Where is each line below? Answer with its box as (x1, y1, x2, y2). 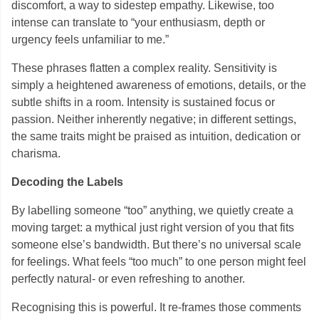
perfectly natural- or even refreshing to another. (11, 273, 245, 285)
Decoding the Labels (11, 176, 123, 188)
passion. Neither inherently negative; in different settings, (11, 113, 296, 125)
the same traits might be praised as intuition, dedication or (11, 130, 300, 142)
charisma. (11, 147, 61, 159)
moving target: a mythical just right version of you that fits (11, 221, 294, 234)
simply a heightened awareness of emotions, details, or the (11, 79, 306, 91)
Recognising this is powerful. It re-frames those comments (11, 301, 301, 313)
